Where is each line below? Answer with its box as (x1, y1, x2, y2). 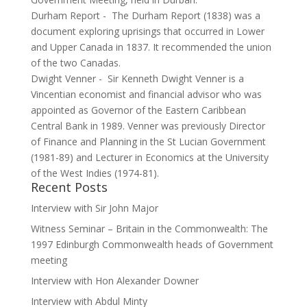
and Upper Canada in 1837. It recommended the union (30, 40, 271, 53)
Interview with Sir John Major (30, 201, 158, 214)
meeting (30, 254, 67, 267)
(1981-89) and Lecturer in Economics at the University (30, 151, 269, 164)
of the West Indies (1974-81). (30, 167, 159, 180)
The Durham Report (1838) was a (111, 9, 260, 22)
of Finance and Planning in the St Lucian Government (30, 135, 266, 148)
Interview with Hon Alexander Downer (30, 274, 199, 287)
